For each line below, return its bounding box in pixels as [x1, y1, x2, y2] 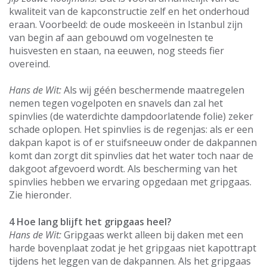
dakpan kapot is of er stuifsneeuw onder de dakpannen [9, 136, 257, 150]
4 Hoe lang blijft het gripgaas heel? [9, 215, 172, 228]
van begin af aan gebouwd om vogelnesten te [9, 30, 213, 44]
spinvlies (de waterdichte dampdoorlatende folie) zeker [9, 110, 253, 123]
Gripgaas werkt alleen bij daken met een [61, 228, 243, 241]
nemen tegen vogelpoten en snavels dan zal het [9, 97, 223, 110]
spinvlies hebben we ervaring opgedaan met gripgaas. [9, 175, 252, 189]
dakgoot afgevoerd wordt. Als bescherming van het [9, 162, 237, 176]
